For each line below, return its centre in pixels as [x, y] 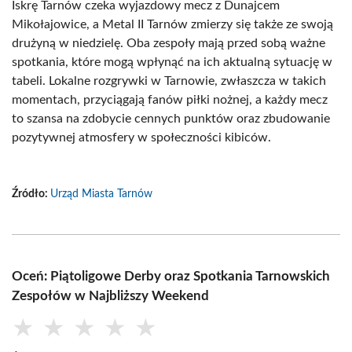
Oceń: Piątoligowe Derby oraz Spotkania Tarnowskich [171, 276]
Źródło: [31, 194]
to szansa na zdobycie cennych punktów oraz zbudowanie [171, 119]
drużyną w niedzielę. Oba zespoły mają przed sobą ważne [169, 43]
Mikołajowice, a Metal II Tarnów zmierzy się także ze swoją [172, 24]
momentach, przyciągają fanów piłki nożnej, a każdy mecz [170, 100]
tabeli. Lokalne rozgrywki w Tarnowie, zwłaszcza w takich [169, 81]
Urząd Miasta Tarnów [101, 194]
